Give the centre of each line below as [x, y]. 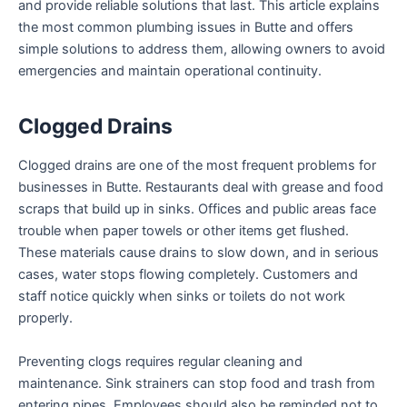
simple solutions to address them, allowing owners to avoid [202, 50]
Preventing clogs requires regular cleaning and [160, 361]
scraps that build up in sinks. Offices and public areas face [197, 209]
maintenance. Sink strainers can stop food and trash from [197, 383]
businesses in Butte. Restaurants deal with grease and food [201, 188]
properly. [45, 318]
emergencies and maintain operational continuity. [170, 71]
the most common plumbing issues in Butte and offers [186, 28]
